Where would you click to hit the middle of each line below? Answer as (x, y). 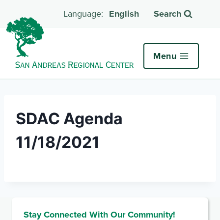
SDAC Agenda (69, 118)
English (124, 14)
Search (167, 14)
